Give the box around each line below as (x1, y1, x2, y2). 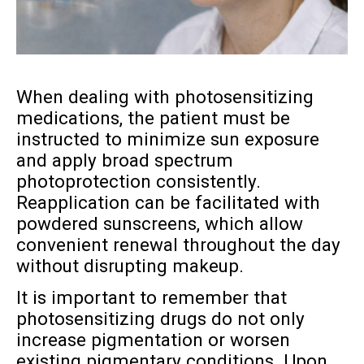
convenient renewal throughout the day (15, 233, 340, 255)
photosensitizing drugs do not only (15, 308, 305, 330)
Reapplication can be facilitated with (15, 191, 320, 213)
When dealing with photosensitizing (15, 85, 314, 107)
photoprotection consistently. (15, 170, 261, 192)
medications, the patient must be (15, 106, 290, 128)
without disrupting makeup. (15, 254, 244, 276)
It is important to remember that (15, 287, 287, 309)
